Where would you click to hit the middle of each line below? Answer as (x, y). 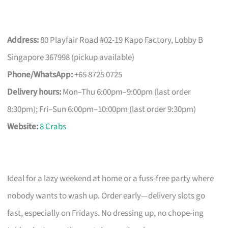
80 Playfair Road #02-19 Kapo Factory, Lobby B (121, 40)
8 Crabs (53, 127)
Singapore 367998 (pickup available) (71, 58)
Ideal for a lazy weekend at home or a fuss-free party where (111, 179)
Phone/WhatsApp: (40, 75)
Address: (23, 40)
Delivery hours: (34, 92)
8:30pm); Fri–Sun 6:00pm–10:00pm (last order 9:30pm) (102, 110)
